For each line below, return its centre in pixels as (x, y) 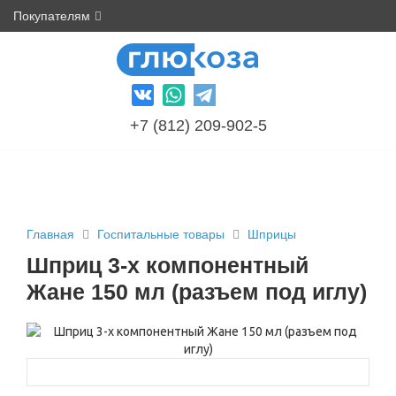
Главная (50, 234)
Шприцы (272, 234)
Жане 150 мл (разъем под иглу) (197, 292)
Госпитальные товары (163, 234)
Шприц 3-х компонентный (168, 265)
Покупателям (52, 16)
